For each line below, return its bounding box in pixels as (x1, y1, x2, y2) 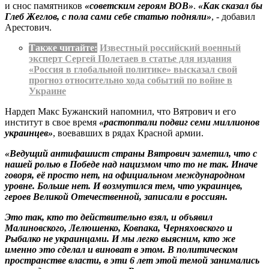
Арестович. (5, 22, 52, 32)
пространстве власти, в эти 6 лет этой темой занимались (5, 255, 259, 265)
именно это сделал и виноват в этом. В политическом (5, 244, 238, 255)
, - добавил (211, 11, 255, 22)
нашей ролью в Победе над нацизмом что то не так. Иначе (5, 159, 258, 169)
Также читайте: (29, 42, 97, 53)
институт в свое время (5, 116, 99, 127)
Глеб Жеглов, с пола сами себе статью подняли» (5, 11, 211, 22)
